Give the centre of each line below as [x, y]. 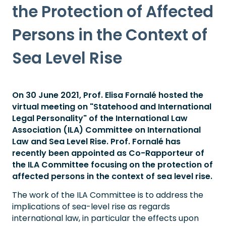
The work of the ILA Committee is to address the [108, 195]
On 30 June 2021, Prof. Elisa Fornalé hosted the [108, 95]
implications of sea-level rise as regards [91, 206]
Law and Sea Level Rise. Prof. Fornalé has [96, 141]
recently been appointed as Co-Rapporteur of [108, 153]
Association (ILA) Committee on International [106, 130]
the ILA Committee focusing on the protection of [112, 164]
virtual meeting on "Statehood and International [112, 106]
